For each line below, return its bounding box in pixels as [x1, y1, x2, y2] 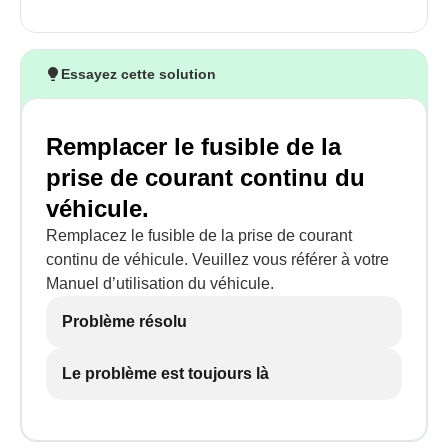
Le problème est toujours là [62, 365, 269, 382]
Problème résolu [62, 313, 187, 330]
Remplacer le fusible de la [46, 133, 341, 160]
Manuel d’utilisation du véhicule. [46, 275, 274, 292]
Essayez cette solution [61, 66, 216, 82]
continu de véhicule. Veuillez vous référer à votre [46, 251, 389, 268]
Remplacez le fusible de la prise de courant [46, 227, 352, 244]
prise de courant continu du [46, 164, 365, 191]
